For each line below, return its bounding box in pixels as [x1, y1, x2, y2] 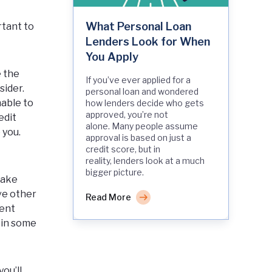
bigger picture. [86, 167, 146, 178]
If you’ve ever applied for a [86, 75, 191, 86]
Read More [86, 192, 131, 203]
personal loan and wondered [86, 86, 199, 97]
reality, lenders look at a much [86, 155, 205, 166]
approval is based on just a [86, 132, 191, 143]
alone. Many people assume [86, 121, 198, 132]
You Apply [86, 50, 138, 64]
